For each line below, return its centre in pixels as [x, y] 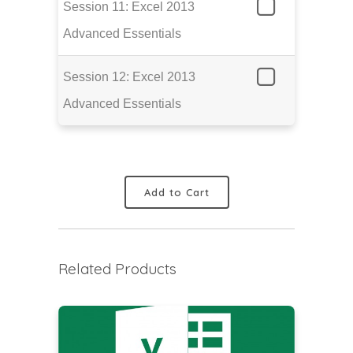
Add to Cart [176, 192]
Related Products [117, 269]
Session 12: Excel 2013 [129, 77]
